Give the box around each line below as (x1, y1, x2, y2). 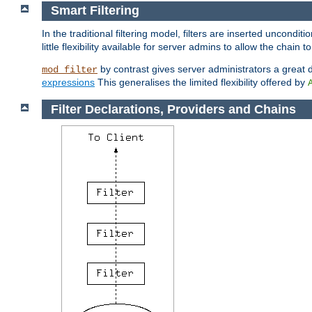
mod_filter (42, 63, 97, 75)
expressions (42, 76, 95, 88)
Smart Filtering (50, 3, 139, 18)
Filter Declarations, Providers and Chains (50, 102, 296, 116)
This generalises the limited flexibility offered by (95, 76, 308, 88)
